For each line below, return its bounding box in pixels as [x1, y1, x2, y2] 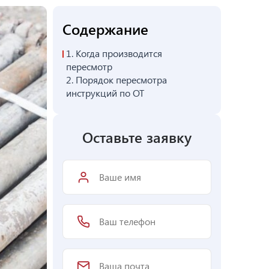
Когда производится [76, 47, 162, 59]
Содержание [62, 19, 148, 38]
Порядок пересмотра [76, 73, 167, 86]
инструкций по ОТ [66, 86, 144, 99]
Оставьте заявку [82, 127, 192, 147]
